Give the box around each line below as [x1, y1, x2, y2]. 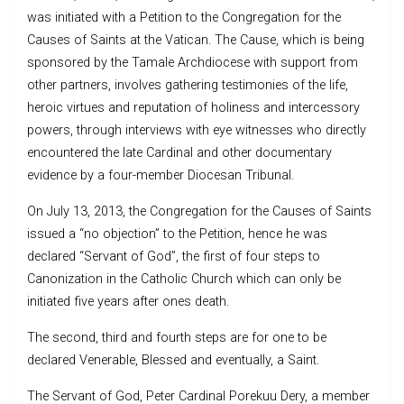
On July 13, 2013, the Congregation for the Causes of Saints [27, 203, 372, 219]
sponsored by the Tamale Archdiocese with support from [27, 54, 358, 70]
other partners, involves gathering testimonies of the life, [27, 77, 348, 93]
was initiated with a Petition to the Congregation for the [27, 9, 341, 25]
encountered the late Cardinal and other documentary [27, 144, 332, 161]
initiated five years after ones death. [27, 293, 229, 309]
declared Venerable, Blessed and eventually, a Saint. [27, 352, 319, 368]
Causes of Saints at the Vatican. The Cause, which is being [27, 32, 364, 48]
